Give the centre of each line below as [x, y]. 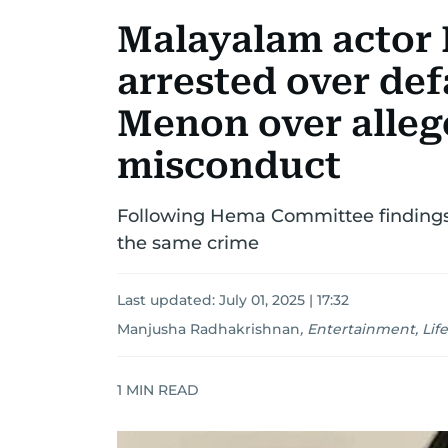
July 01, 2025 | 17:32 [284, 300]
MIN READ [160, 389]
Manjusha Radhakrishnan [208, 329]
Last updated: [168, 300]
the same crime [188, 243]
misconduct [229, 166]
